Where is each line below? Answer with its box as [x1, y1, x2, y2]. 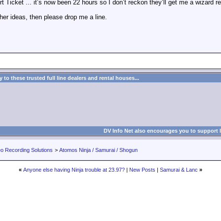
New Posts [129, 167, 155, 173]
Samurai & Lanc [160, 167, 198, 173]
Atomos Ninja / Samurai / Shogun [59, 147, 138, 153]
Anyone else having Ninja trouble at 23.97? [23, 167, 125, 173]
